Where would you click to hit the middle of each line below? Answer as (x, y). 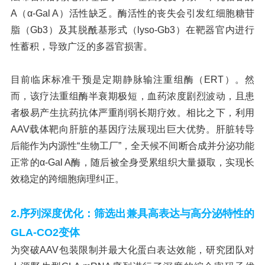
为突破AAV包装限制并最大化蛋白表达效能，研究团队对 (132, 250)
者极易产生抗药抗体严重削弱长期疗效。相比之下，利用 (132, 113)
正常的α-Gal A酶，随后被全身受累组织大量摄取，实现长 (132, 163)
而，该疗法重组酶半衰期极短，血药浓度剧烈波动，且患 (132, 96)
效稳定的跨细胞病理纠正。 (67, 179)
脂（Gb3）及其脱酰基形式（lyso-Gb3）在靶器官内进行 (132, 30)
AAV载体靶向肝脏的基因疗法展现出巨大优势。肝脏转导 (132, 130)
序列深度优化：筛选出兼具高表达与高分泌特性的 (137, 214)
